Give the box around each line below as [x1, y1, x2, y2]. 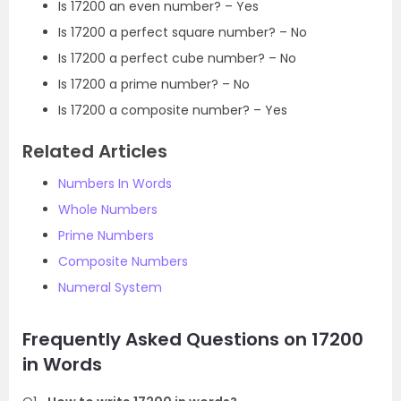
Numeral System [58, 277, 162, 296]
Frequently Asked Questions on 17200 [22, 326, 363, 352]
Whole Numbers [58, 200, 158, 218]
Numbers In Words [58, 174, 172, 192]
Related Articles [22, 138, 167, 164]
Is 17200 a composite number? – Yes [58, 100, 287, 119]
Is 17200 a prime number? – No [58, 74, 250, 93]
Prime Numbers [58, 226, 154, 244]
